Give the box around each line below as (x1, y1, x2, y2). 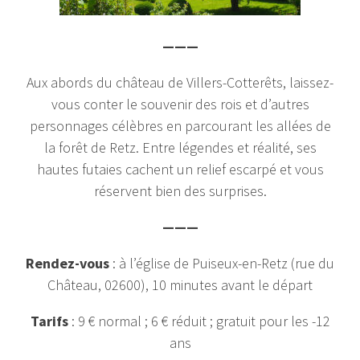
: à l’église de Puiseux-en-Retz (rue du (109, 254, 334, 272)
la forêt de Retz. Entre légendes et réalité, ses (43, 138, 317, 157)
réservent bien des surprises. (93, 182, 267, 200)
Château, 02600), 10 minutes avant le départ (47, 276, 313, 294)
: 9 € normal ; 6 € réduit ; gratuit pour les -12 (67, 312, 330, 330)
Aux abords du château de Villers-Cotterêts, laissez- (27, 73, 333, 92)
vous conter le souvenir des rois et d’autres (51, 95, 309, 113)
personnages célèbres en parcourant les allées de (29, 117, 331, 135)
